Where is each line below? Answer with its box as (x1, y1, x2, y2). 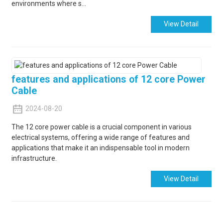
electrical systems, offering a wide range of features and (11, 133, 190, 141)
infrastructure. (11, 154, 58, 162)
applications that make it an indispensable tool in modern (11, 143, 190, 152)
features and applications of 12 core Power (11, 74, 206, 86)
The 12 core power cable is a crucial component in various (11, 122, 192, 131)
